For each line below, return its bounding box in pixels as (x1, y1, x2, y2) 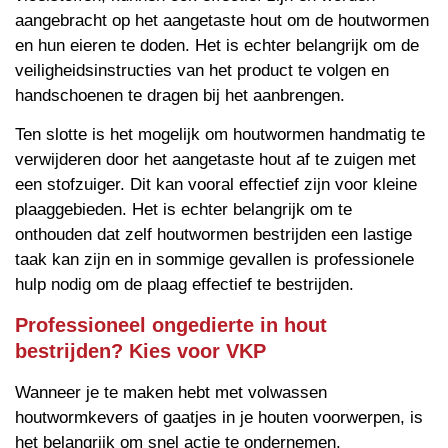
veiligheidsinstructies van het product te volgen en (15, 61, 389, 81)
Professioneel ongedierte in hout (15, 313, 327, 336)
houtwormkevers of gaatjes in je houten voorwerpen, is (15, 407, 423, 427)
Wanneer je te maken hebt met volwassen (15, 382, 327, 402)
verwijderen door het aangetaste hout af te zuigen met (15, 150, 416, 170)
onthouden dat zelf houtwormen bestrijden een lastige (15, 225, 412, 245)
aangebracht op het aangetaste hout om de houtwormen (15, 11, 429, 31)
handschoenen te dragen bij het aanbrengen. (15, 86, 345, 106)
